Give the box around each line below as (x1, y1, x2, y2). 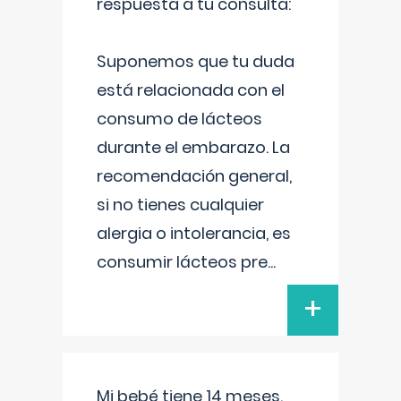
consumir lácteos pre (97, 251, 268, 273)
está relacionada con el (97, 79, 285, 101)
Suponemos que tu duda (97, 50, 294, 73)
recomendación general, (97, 165, 292, 187)
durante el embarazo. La (97, 136, 290, 158)
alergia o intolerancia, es (97, 222, 291, 244)
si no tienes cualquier (97, 193, 264, 216)
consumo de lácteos (97, 107, 262, 130)
